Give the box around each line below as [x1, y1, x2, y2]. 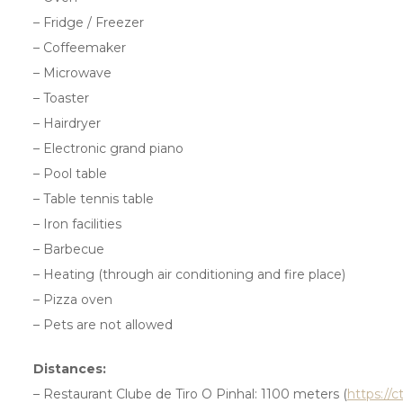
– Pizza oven [33, 291, 112, 308]
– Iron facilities [33, 215, 121, 232]
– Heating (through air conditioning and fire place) [33, 265, 345, 282]
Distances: [33, 360, 106, 377]
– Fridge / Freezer [33, 13, 144, 31]
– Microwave [33, 64, 112, 81]
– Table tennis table [33, 190, 154, 207]
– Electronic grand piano [33, 139, 184, 157]
